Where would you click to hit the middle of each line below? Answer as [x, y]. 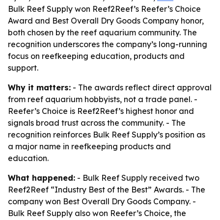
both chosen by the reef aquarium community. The [102, 32]
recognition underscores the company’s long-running [108, 44]
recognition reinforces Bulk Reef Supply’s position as [107, 135]
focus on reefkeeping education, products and [96, 56]
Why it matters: [39, 87]
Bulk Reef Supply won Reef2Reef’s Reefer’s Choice [104, 9]
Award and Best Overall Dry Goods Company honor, [106, 21]
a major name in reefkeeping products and [89, 146]
